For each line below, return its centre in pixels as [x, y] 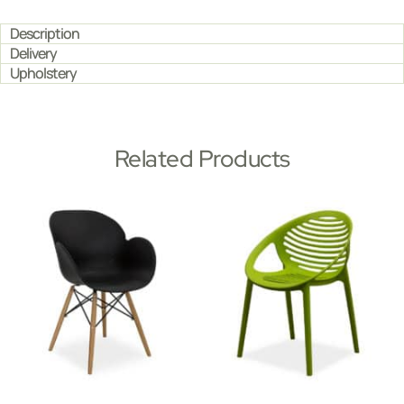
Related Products [202, 159]
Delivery [33, 53]
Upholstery [43, 73]
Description [45, 33]
